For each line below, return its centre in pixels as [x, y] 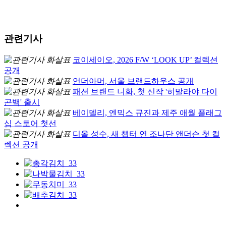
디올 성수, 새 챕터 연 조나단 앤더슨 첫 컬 [146, 134]
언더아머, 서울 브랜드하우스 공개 [133, 81]
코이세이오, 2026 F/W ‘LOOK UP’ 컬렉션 [145, 60]
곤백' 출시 [22, 102]
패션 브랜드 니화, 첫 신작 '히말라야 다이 [145, 91]
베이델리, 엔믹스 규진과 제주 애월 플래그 [147, 112]
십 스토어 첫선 [30, 123]
